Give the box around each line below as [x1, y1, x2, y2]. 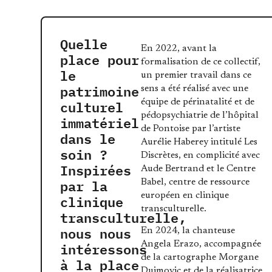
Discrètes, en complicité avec [141, 151, 260, 160]
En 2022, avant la [141, 44, 217, 53]
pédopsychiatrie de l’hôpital [141, 110, 259, 120]
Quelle [60, 32, 108, 55]
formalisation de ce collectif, [141, 57, 261, 67]
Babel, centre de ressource [141, 177, 250, 187]
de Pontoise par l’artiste [141, 124, 241, 134]
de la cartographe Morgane [141, 253, 259, 263]
